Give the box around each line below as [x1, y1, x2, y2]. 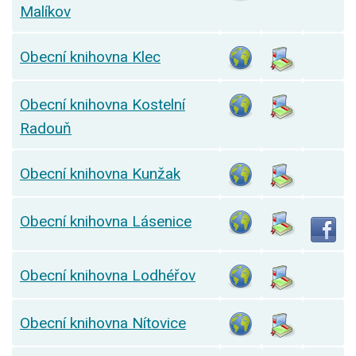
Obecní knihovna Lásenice [20, 212, 192, 231]
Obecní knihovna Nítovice [20, 314, 186, 333]
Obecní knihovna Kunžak [20, 164, 180, 184]
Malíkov [20, 2, 71, 21]
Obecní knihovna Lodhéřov [20, 266, 195, 285]
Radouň [20, 119, 72, 138]
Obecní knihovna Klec [20, 48, 161, 67]
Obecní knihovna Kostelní [20, 95, 185, 114]
